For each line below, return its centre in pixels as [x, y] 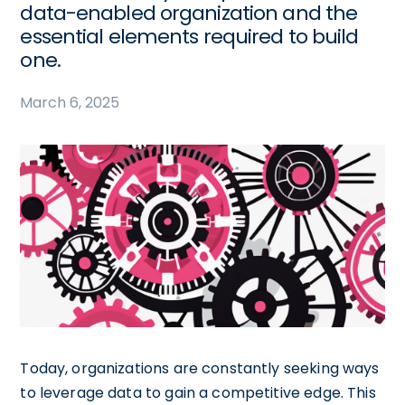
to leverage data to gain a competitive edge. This [198, 392]
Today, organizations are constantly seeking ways [200, 368]
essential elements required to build [189, 37]
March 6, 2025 [70, 103]
